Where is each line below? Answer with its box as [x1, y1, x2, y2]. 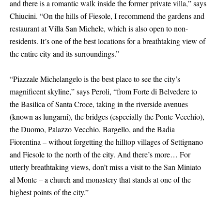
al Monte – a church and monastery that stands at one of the [10, 174, 191, 185]
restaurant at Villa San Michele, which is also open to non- [10, 23, 188, 33]
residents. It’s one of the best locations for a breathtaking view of [10, 35, 205, 46]
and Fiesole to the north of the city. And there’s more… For [10, 149, 190, 159]
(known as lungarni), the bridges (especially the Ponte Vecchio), [10, 111, 204, 122]
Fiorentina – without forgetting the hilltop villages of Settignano [10, 136, 203, 147]
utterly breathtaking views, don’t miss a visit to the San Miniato [10, 161, 201, 172]
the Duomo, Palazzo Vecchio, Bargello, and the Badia [10, 124, 175, 134]
